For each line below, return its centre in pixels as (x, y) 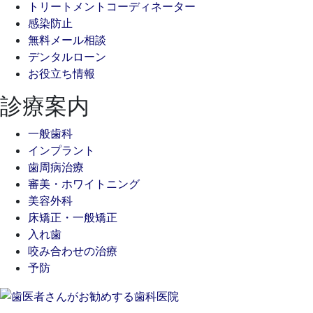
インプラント (61, 150)
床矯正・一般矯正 (73, 217)
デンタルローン (67, 56)
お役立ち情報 (61, 73)
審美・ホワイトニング (84, 183)
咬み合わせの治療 (73, 250)
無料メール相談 (67, 39)
